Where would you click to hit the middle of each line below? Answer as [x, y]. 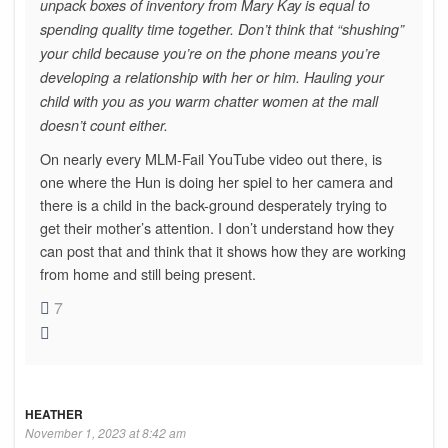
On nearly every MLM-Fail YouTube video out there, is [211, 158]
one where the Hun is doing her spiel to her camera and [216, 181]
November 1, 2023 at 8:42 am [105, 432]
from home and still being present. [148, 273]
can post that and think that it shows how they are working [223, 250]
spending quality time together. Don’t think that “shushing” [222, 28]
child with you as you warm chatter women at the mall [209, 100]
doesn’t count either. [104, 124]
